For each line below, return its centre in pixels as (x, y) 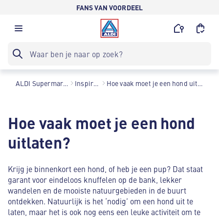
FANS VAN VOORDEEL (109, 7)
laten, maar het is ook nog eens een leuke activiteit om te (104, 212)
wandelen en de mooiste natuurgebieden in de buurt (97, 190)
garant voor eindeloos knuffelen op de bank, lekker (95, 179)
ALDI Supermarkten (66, 83)
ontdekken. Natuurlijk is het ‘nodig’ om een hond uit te (100, 201)
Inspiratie (96, 83)
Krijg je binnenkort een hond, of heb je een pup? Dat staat (105, 169)
